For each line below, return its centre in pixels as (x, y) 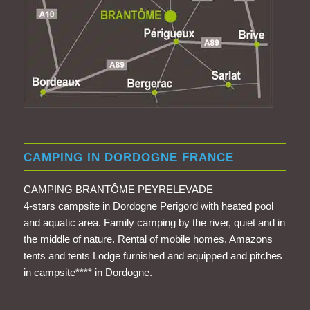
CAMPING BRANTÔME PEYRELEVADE (118, 189)
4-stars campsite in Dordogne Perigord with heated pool (148, 206)
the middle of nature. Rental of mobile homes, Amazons (148, 239)
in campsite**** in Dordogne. (88, 272)
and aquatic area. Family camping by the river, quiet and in (154, 222)
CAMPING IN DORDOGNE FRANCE (128, 157)
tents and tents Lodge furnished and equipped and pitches (153, 255)
